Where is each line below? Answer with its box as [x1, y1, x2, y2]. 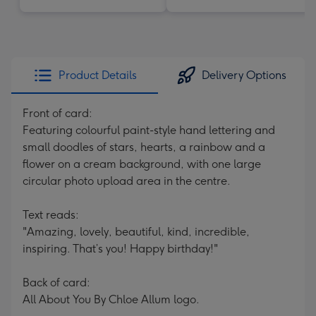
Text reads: [23, 208, 79, 221]
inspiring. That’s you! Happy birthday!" [23, 242, 218, 255]
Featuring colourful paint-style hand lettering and [23, 123, 275, 137]
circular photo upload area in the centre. [23, 174, 231, 188]
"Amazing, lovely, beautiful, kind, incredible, [23, 225, 250, 238]
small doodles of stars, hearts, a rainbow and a [23, 140, 265, 154]
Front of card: [23, 107, 92, 120]
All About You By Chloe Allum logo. [23, 293, 200, 306]
